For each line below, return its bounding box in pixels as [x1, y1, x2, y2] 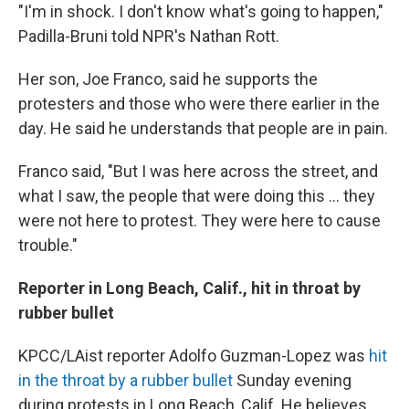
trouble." [18, 235, 78, 255]
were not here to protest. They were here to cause [18, 210, 381, 230]
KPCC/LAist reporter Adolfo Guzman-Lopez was [18, 345, 369, 365]
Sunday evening [233, 370, 351, 390]
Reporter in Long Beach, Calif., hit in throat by [18, 278, 361, 298]
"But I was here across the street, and [108, 161, 378, 181]
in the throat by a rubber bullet [18, 370, 233, 390]
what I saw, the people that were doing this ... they [18, 185, 375, 205]
